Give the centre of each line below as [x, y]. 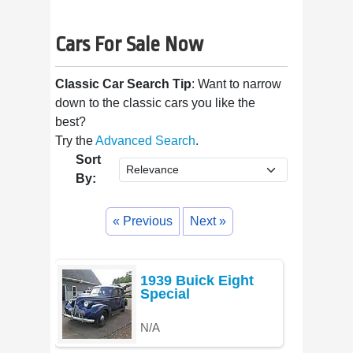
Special [165, 294]
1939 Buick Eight [197, 280]
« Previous [143, 221]
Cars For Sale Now [130, 45]
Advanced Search [146, 141]
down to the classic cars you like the [156, 103]
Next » [208, 221]
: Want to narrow [237, 84]
